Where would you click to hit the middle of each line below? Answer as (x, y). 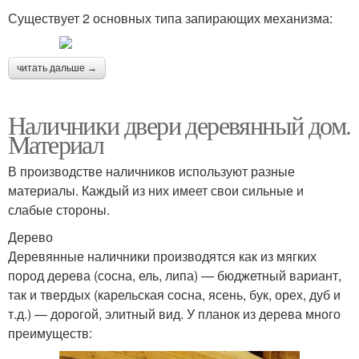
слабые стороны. (59, 209)
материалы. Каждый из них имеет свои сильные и (156, 190)
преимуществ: (50, 333)
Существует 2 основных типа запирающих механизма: (170, 18)
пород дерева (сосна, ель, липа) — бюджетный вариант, (175, 275)
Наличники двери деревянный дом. (179, 124)
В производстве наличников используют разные (151, 171)
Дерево (30, 236)
